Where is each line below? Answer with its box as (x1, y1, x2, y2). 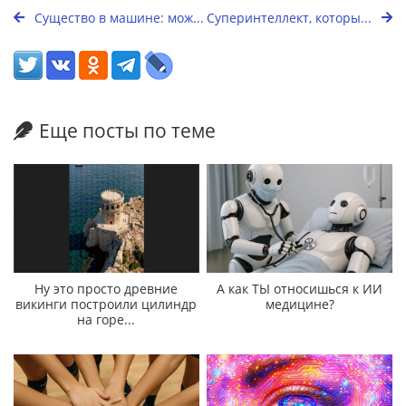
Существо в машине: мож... (31, 9, 204, 26)
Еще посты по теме (39, 118, 216, 143)
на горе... (77, 311, 136, 329)
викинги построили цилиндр (15, 295, 198, 314)
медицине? (265, 295, 334, 314)
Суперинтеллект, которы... (207, 9, 375, 26)
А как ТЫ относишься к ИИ (217, 280, 383, 298)
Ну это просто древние (34, 280, 179, 298)
